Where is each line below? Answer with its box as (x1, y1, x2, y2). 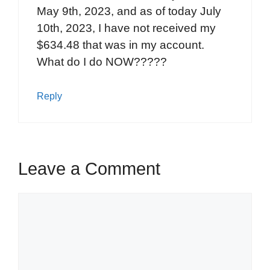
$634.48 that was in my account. (37, 38, 204, 51)
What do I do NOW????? (37, 55, 167, 68)
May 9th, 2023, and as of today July (37, 4, 221, 17)
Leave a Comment (18, 159, 160, 178)
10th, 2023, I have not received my (37, 21, 216, 34)
